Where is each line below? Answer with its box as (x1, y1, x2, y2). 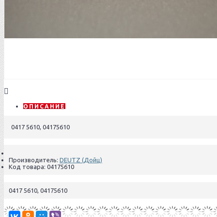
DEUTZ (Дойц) (60, 156, 102, 163)
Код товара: (9, 163, 47, 170)
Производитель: (9, 156, 60, 163)
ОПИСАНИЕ (23, 103, 65, 109)
